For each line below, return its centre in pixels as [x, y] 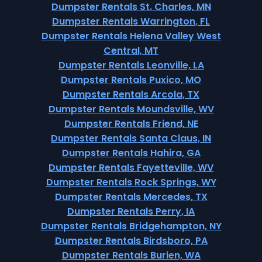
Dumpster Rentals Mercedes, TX [131, 197]
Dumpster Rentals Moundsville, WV [131, 109]
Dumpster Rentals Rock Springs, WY [131, 182]
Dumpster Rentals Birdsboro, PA [131, 241]
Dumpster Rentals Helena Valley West [131, 36]
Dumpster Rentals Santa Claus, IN [131, 138]
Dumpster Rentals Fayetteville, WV [131, 168]
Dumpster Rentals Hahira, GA [131, 153]
